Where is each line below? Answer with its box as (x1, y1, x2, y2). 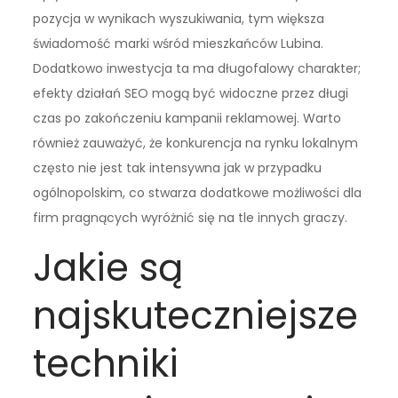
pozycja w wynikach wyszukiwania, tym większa (33, 9, 325, 28)
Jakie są (33, 241, 184, 294)
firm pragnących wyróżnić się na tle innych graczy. (33, 208, 348, 227)
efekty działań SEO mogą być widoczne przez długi (33, 84, 349, 102)
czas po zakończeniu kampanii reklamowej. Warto (33, 108, 342, 127)
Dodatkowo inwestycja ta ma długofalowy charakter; (33, 59, 362, 77)
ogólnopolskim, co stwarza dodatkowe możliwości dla (33, 183, 362, 202)
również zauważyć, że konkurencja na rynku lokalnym (33, 133, 359, 152)
